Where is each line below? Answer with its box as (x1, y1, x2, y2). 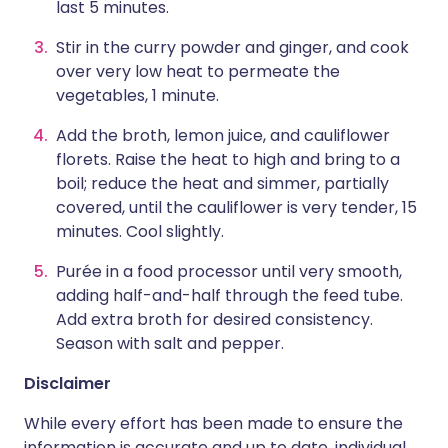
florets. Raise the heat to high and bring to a (56, 148, 400, 171)
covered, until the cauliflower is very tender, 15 (56, 196, 417, 219)
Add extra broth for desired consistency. (56, 308, 373, 331)
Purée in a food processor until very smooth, (56, 260, 402, 283)
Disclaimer (24, 372, 111, 395)
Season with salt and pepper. (56, 332, 284, 355)
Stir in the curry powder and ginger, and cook (56, 36, 409, 59)
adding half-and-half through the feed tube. (56, 284, 403, 307)
